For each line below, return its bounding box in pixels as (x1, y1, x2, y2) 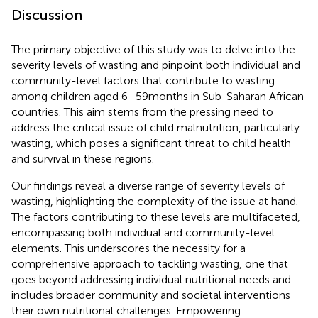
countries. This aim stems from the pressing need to (11, 104, 273, 119)
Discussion (11, 6, 82, 23)
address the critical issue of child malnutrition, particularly (11, 120, 300, 134)
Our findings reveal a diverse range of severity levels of (11, 178, 285, 192)
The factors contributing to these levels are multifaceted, (11, 209, 300, 224)
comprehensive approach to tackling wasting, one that (11, 256, 288, 270)
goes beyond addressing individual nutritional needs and (11, 272, 291, 286)
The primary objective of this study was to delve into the (11, 42, 295, 56)
